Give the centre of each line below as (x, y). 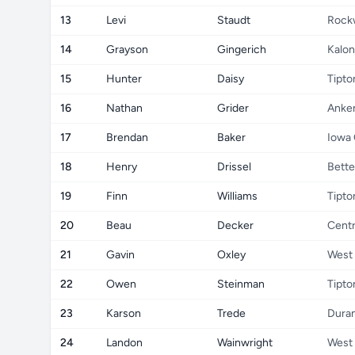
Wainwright (245, 343)
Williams (237, 196)
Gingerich (242, 50)
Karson (124, 313)
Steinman (241, 284)
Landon (124, 343)
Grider (233, 108)
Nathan (124, 108)
